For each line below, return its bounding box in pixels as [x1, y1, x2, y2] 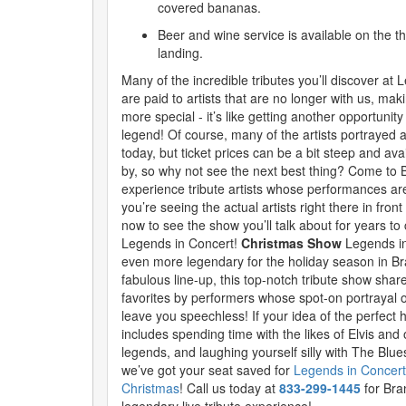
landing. [158, 43, 203, 62]
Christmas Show [241, 234, 342, 252]
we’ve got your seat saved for [121, 361, 294, 379]
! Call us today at [179, 379, 279, 397]
